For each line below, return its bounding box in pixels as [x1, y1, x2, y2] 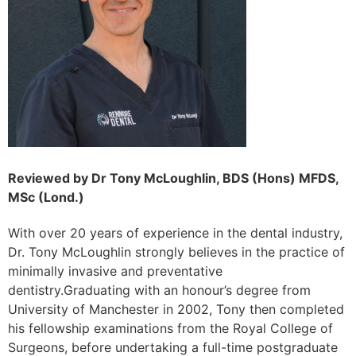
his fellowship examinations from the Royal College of [8, 320, 333, 337]
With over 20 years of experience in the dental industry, [8, 225, 342, 242]
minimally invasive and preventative [8, 263, 222, 280]
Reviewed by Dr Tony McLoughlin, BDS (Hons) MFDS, [8, 169, 339, 186]
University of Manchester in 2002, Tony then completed [8, 301, 344, 318]
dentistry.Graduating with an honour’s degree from [8, 282, 311, 299]
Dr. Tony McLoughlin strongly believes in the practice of [8, 244, 345, 261]
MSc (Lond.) [8, 188, 84, 205]
